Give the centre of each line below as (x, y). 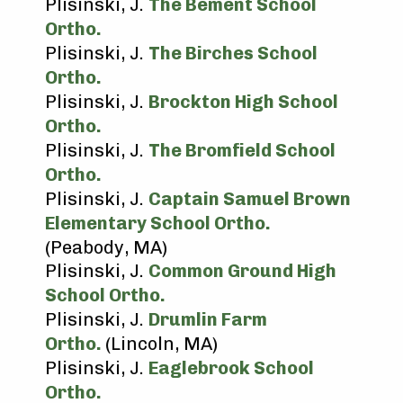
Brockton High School (243, 102)
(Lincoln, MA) (164, 344)
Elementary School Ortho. (158, 223)
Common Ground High (242, 271)
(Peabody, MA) (106, 247)
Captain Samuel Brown (250, 199)
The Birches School (233, 53)
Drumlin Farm (208, 319)
